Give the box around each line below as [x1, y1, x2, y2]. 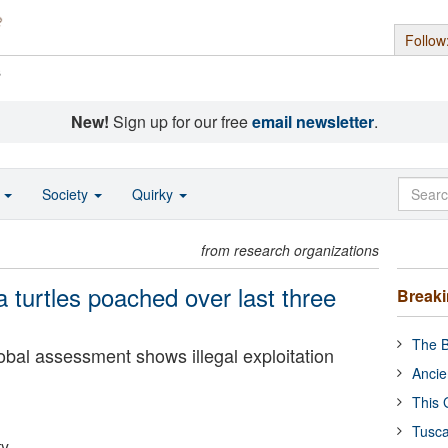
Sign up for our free [108, 110, 252, 133]
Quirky [132, 184, 177, 204]
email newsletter [251, 110, 374, 133]
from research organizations [201, 240, 380, 260]
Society [42, 184, 92, 204]
